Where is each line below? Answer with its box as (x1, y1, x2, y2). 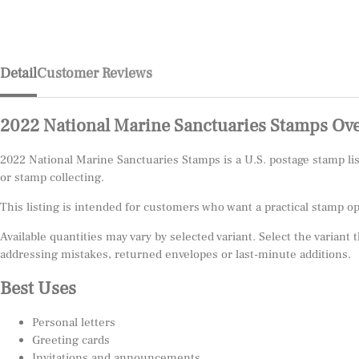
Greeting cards (32, 333, 110, 348)
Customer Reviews (37, 64, 152, 83)
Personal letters (32, 315, 115, 330)
